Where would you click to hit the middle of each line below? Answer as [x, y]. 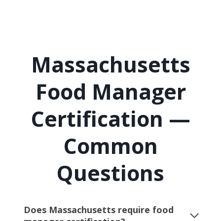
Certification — [110, 118]
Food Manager [110, 91]
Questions [110, 173]
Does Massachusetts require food [99, 210]
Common [110, 146]
